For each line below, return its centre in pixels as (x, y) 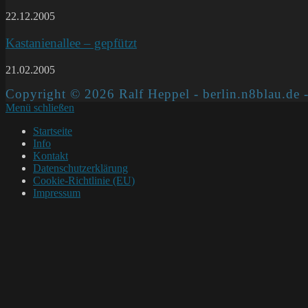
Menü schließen (40, 107)
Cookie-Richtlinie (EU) (84, 180)
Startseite (53, 131)
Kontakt (51, 155)
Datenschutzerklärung (80, 168)
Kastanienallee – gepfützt (71, 43)
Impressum (57, 192)
